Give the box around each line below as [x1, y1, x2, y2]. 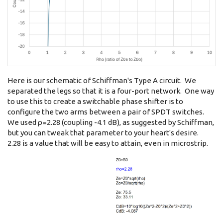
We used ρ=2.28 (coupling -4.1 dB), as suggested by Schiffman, [7, 118, 214, 127]
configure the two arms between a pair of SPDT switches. [7, 108, 204, 116]
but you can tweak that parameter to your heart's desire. [7, 128, 199, 137]
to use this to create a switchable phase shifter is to [7, 97, 183, 106]
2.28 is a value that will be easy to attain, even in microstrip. [7, 139, 208, 148]
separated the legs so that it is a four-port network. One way [7, 87, 214, 96]
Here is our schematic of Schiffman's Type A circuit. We [7, 76, 196, 85]
